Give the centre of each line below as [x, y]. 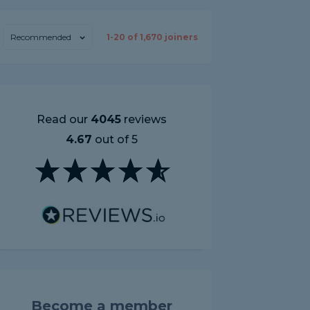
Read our [64, 119]
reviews [144, 119]
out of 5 [115, 139]
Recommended [41, 37]
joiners [180, 37]
